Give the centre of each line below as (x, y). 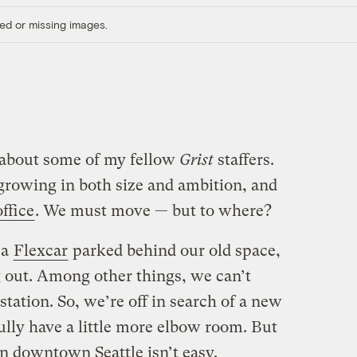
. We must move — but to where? (153, 210)
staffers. (243, 159)
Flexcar (40, 250)
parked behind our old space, (174, 250)
